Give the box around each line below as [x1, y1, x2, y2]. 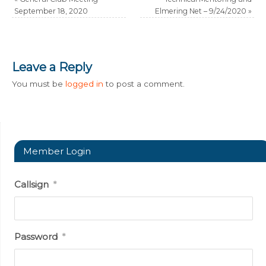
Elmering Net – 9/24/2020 [154, 6, 248, 15]
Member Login [23, 145, 91, 157]
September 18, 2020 [14, 6, 88, 15]
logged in [65, 78, 104, 88]
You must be [12, 78, 66, 88]
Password [14, 230, 58, 242]
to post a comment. [103, 78, 185, 88]
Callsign [14, 178, 49, 190]
